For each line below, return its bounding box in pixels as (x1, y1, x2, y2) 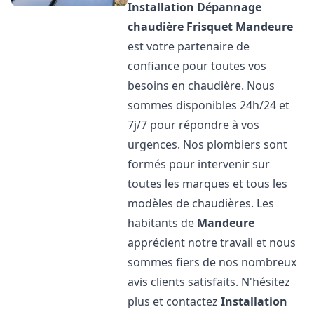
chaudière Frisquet (128, 19, 233, 34)
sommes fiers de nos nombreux (128, 254, 297, 270)
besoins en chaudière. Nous (128, 78, 275, 93)
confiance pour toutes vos (128, 58, 267, 74)
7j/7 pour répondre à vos (128, 117, 260, 132)
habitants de (128, 215, 198, 231)
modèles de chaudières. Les (128, 196, 275, 211)
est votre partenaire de (128, 39, 250, 54)
